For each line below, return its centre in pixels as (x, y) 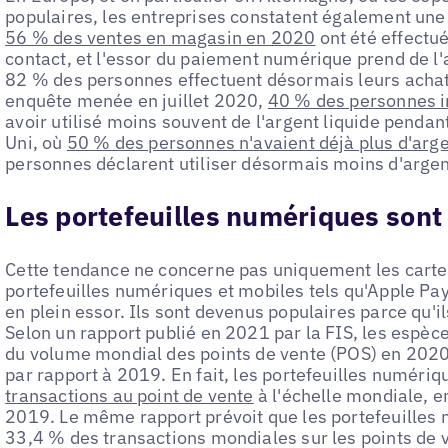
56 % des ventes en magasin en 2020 (160, 37)
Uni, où (36, 142)
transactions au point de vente (129, 396)
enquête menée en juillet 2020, (136, 100)
